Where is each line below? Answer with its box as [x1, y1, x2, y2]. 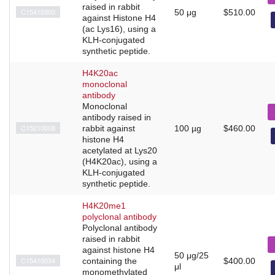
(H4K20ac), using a [82, 156, 157, 166]
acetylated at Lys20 [82, 145, 157, 155]
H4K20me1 [82, 200, 126, 211]
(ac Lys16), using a [82, 23, 156, 34]
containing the [82, 255, 137, 266]
